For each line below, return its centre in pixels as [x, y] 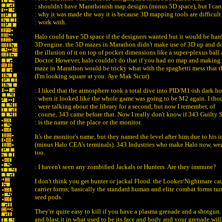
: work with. [51, 22]
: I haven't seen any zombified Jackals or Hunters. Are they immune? [125, 167]
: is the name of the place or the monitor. [88, 122]
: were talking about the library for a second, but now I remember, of [125, 106]
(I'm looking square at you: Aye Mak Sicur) [92, 76]
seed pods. [49, 197]
